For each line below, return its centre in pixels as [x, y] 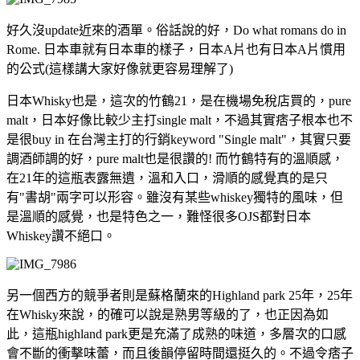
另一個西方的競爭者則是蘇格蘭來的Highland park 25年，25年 [180, 295]
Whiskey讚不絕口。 [61, 235]
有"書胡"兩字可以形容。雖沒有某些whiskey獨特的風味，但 [175, 197]
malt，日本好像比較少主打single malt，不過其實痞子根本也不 [180, 120]
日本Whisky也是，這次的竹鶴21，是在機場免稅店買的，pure [179, 100]
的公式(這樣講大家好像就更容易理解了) [120, 68]
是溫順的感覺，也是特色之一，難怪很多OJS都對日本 [159, 216]
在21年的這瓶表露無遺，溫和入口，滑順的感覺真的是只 [167, 178]
